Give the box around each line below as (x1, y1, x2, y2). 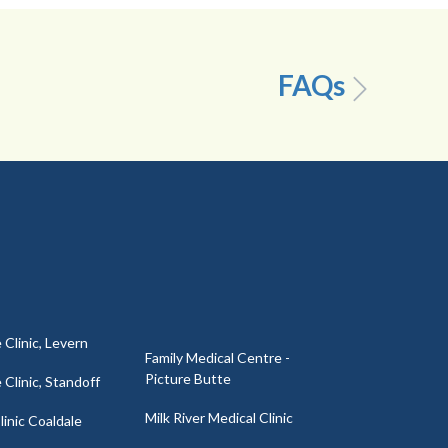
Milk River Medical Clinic (144, 409, 293, 427)
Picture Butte (144, 370, 231, 388)
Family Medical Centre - (144, 349, 290, 367)
